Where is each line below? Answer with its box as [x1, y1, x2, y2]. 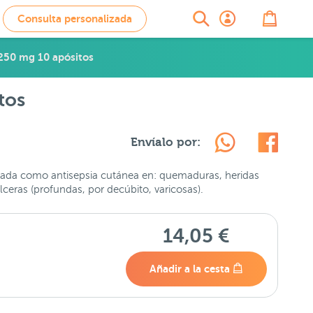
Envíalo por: [131, 136, 201, 149]
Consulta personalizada [17, 13, 132, 24]
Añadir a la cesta [149, 263, 233, 275]
